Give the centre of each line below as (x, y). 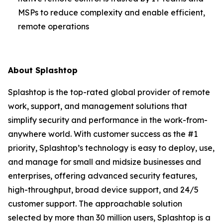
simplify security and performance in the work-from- (108, 120)
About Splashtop (43, 70)
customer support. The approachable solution (95, 204)
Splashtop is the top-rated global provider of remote (109, 92)
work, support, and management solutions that (98, 106)
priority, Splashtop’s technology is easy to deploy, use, (111, 148)
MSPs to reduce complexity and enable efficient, (111, 12)
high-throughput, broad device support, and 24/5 (103, 190)
